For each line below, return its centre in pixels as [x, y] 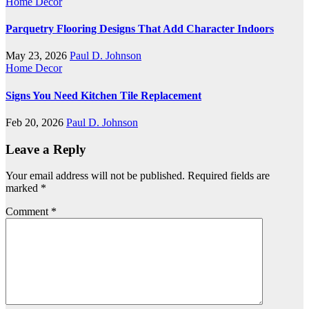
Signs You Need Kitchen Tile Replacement [103, 95]
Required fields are [229, 176]
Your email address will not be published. [95, 176]
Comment [28, 212]
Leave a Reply [46, 149]
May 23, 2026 [38, 56]
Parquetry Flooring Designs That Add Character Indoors [140, 29]
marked [23, 188]
